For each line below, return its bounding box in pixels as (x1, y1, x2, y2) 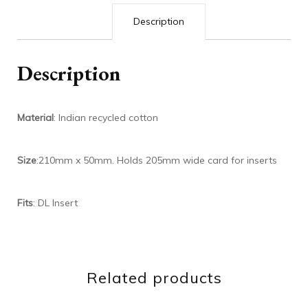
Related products (86, 267, 222, 287)
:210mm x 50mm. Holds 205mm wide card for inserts (36, 153, 277, 166)
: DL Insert (33, 196, 78, 209)
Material (17, 111, 54, 124)
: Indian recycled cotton (54, 111, 158, 124)
